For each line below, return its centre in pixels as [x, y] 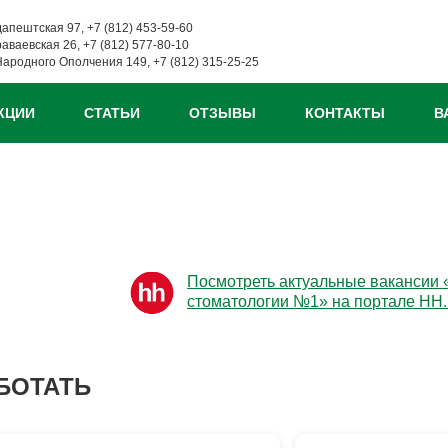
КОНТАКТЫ [345, 113]
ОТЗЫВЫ [222, 113]
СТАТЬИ [112, 113]
